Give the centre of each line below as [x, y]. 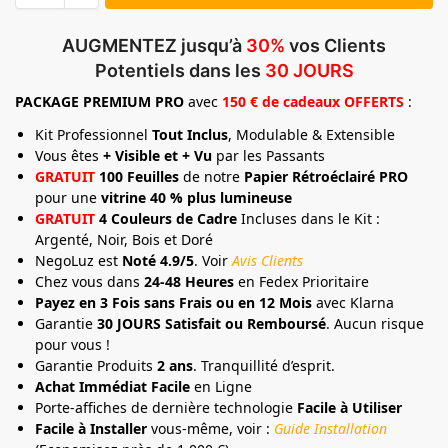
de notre [211, 176]
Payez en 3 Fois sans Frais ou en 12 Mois [173, 302]
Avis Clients [267, 260]
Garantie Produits [94, 365]
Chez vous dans [89, 281]
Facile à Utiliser [349, 407]
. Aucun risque [375, 323]
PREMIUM [117, 101]
